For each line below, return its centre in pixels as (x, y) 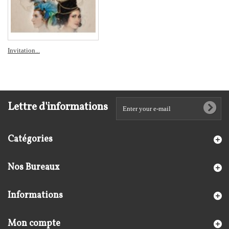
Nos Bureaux (33, 167)
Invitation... (24, 50)
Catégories (30, 139)
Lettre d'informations (58, 107)
